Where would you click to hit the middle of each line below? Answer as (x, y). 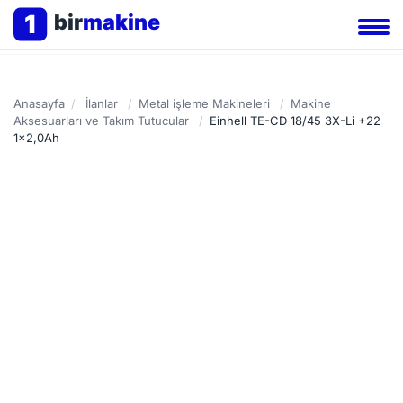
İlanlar (102, 103)
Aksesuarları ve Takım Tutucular (101, 121)
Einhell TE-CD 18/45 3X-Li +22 (295, 121)
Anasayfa (39, 103)
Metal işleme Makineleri (204, 103)
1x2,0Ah (36, 138)
